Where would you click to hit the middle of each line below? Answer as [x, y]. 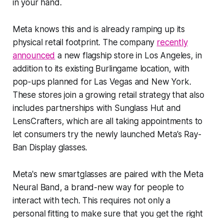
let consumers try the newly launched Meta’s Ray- [107, 134]
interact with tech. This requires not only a [91, 200]
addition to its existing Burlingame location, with [101, 68]
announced [34, 55]
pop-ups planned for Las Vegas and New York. [102, 82]
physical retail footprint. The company [85, 42]
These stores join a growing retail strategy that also [108, 95]
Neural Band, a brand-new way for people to [98, 187]
